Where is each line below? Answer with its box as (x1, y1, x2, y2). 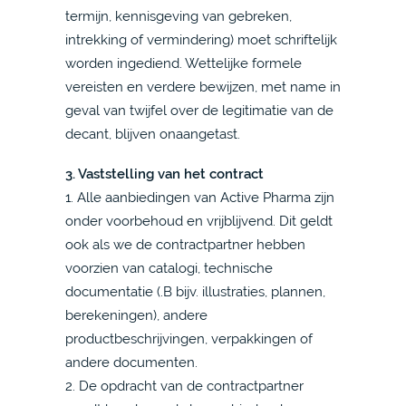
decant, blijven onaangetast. (65, 126, 240, 141)
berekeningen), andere (65, 307, 208, 323)
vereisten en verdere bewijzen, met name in (65, 79, 341, 94)
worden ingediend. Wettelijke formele (65, 55, 302, 71)
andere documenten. (65, 354, 198, 370)
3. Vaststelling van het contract (65, 166, 264, 181)
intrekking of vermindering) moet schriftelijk (65, 32, 337, 47)
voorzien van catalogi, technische (65, 260, 273, 275)
